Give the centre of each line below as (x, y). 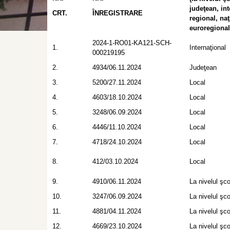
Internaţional (208, 47)
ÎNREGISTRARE (118, 13)
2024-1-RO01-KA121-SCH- (132, 43)
